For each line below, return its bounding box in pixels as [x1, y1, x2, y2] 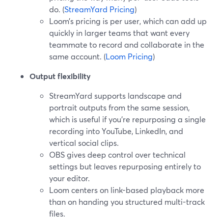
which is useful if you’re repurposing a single [49, 114, 206, 124]
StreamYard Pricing [64, 4, 135, 14]
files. [49, 208, 65, 219]
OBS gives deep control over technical [49, 149, 186, 160]
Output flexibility [29, 71, 91, 81]
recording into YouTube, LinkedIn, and [49, 126, 183, 136]
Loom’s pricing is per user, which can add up [49, 16, 207, 26]
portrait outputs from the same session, [49, 102, 190, 112]
